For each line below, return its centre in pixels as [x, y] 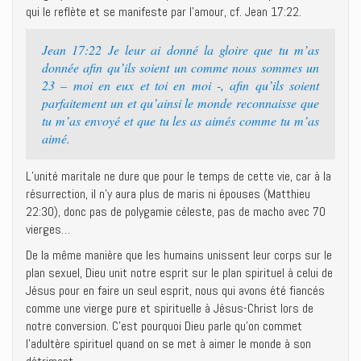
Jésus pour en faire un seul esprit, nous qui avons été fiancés [175, 290]
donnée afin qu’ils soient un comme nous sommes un [180, 67]
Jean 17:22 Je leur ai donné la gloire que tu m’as [180, 50]
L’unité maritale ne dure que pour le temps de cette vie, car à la [178, 176]
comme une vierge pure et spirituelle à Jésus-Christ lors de [170, 308]
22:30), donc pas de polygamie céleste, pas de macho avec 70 [176, 212]
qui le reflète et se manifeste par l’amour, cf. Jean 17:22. [164, 12]
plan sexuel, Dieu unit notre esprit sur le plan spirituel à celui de [179, 273]
